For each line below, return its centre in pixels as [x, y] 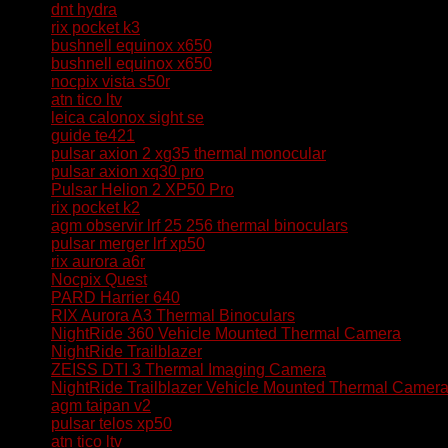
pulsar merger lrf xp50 [128, 243]
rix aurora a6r [98, 261]
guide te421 [93, 135]
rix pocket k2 [95, 207]
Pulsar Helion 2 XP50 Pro [142, 189]
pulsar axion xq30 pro [127, 171]
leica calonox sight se [127, 117]
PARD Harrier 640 [115, 297]
